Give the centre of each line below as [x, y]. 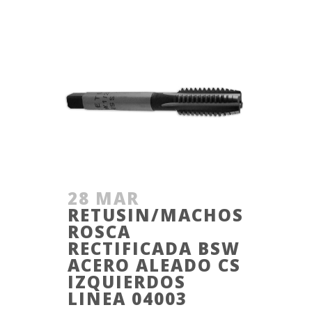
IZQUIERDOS [127, 281]
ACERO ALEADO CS [154, 265]
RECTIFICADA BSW [154, 248]
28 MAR [103, 198]
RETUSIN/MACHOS [156, 214]
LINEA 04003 [127, 298]
